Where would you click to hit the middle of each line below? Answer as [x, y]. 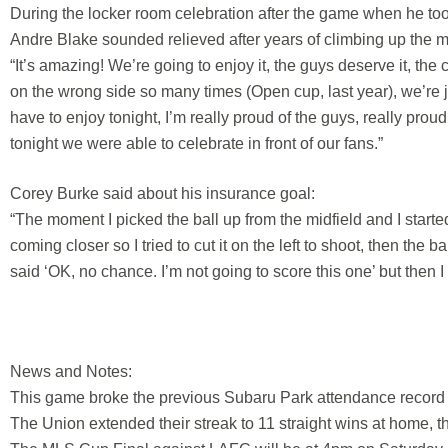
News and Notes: [71, 371]
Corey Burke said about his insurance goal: [162, 193]
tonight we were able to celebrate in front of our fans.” [196, 143]
